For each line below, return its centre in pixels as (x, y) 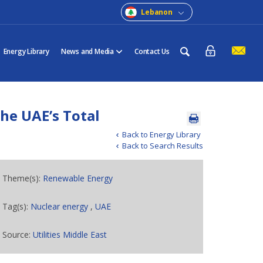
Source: (18, 235)
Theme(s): (23, 178)
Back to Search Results (162, 146)
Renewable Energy (78, 178)
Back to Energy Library (161, 134)
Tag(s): (17, 206)
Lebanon (157, 12)
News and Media (87, 51)
